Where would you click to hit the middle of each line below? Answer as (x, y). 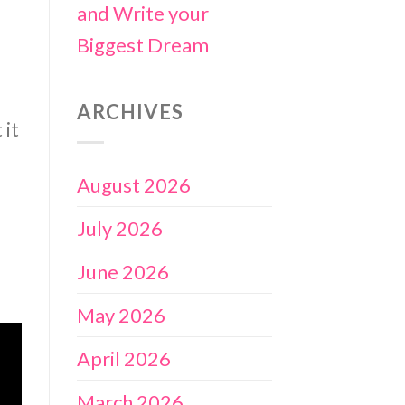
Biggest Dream (142, 45)
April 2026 (123, 358)
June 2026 (122, 271)
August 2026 (133, 184)
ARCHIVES (130, 112)
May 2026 (121, 315)
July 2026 (119, 228)
